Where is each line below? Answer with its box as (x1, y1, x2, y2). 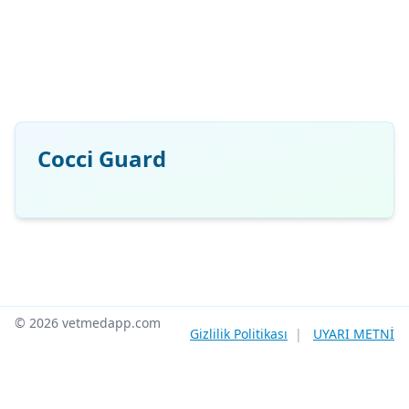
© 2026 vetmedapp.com (15, 314, 161, 331)
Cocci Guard (37, 143, 166, 173)
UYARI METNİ (313, 325, 394, 342)
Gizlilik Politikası (190, 325, 288, 342)
